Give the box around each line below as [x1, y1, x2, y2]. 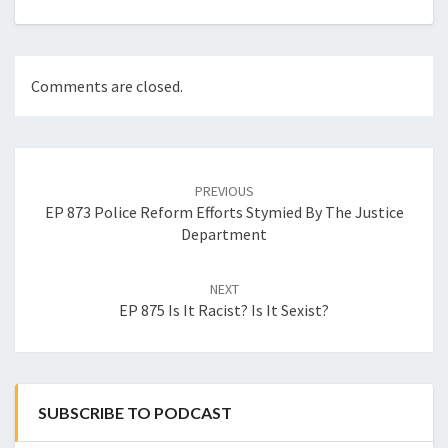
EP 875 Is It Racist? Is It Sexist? [119, 300, 329, 321]
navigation [14, 169, 119, 197]
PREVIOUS [194, 182, 254, 201]
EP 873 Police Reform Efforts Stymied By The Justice [44, 202, 404, 223]
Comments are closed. [31, 76, 183, 97]
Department [181, 224, 267, 245]
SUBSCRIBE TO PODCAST [38, 403, 232, 423]
